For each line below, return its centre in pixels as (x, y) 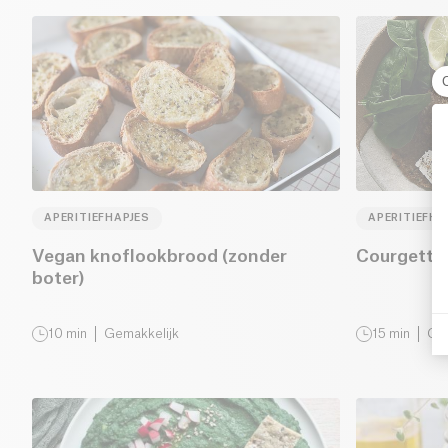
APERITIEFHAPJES (97, 218)
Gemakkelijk (141, 334)
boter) (58, 279)
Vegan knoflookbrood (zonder (159, 257)
